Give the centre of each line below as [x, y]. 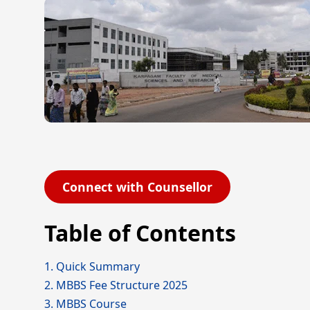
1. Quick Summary [92, 266]
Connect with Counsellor [137, 187]
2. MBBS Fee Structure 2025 [116, 285]
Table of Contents [140, 233]
